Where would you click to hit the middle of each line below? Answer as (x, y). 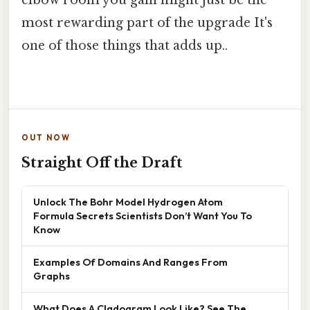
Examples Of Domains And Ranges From (130, 262)
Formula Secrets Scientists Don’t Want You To (143, 216)
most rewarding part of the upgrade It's (147, 23)
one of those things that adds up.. (125, 46)
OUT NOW (46, 138)
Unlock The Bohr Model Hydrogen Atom (128, 202)
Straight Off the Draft (102, 163)
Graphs (52, 276)
